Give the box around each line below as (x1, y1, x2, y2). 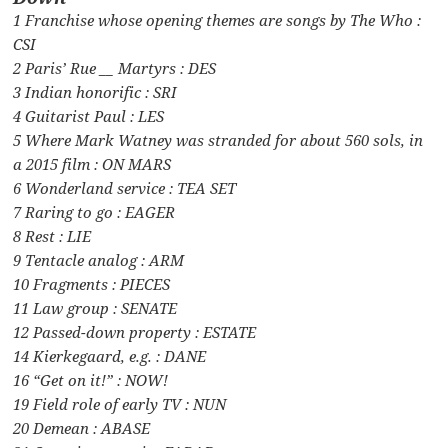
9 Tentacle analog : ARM (13, 249, 185, 270)
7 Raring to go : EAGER (13, 201, 176, 222)
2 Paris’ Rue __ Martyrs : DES (13, 57, 217, 78)
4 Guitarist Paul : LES (13, 105, 165, 126)
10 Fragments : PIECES (13, 273, 171, 294)
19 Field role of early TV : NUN (13, 393, 227, 414)
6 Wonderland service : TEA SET (13, 177, 237, 198)
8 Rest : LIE (13, 225, 92, 246)
